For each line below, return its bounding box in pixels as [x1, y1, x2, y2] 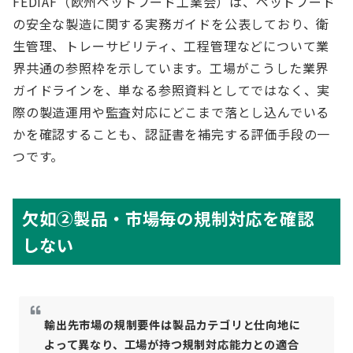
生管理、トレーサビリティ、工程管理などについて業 [13, 36, 330, 55]
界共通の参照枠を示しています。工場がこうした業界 [13, 58, 329, 77]
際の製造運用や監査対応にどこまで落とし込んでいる [13, 102, 330, 121]
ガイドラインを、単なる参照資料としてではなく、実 [13, 80, 331, 99]
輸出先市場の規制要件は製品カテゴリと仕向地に [44, 317, 301, 333]
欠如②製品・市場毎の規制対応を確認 [22, 206, 314, 230]
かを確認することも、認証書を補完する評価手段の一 [13, 124, 331, 143]
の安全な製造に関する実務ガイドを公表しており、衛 [13, 14, 330, 33]
